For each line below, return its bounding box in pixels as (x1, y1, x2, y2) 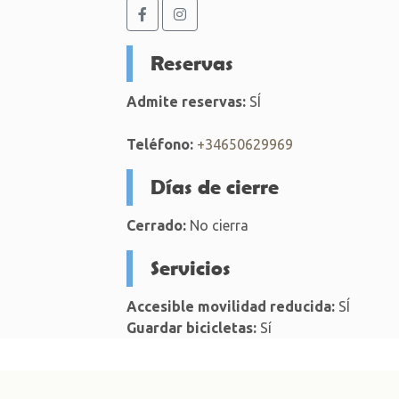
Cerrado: (126, 216, 186, 233)
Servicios (150, 255, 231, 280)
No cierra (185, 216, 248, 233)
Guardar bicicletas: (126, 319, 256, 336)
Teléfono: (126, 135, 193, 152)
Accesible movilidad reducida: (126, 297, 335, 314)
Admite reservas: (126, 93, 246, 110)
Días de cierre (150, 174, 279, 199)
